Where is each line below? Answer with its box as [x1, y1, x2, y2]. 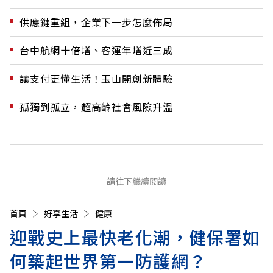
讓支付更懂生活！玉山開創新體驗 [19, 71, 173, 86]
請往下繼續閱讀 [107, 175, 166, 188]
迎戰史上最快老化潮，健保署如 [10, 225, 261, 250]
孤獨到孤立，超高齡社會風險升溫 [19, 99, 173, 115]
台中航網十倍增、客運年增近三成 [19, 43, 173, 58]
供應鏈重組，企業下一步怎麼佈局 [19, 14, 173, 29]
